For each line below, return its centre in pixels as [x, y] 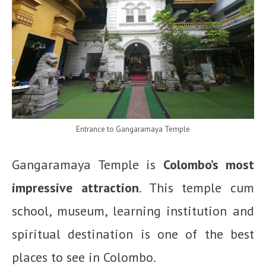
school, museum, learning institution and [133, 211]
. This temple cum [196, 188]
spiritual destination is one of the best [133, 234]
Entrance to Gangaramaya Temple [133, 129]
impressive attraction [75, 188]
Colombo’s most [208, 164]
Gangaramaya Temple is [88, 164]
